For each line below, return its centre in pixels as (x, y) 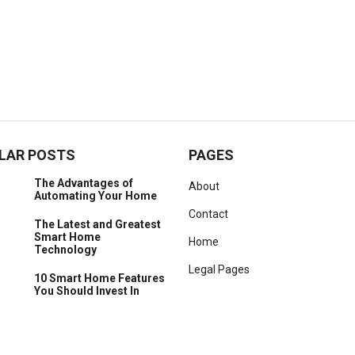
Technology (65, 250)
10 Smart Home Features (99, 278)
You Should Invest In (87, 291)
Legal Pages (219, 269)
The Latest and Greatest (97, 224)
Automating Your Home (95, 196)
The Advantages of (84, 183)
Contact (208, 214)
